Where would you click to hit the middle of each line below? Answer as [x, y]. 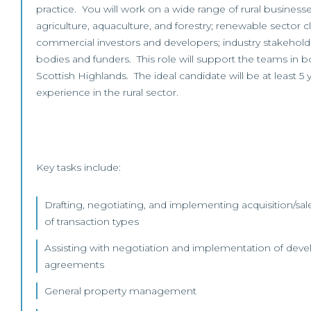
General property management [120, 291]
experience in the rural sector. [107, 92]
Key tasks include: [78, 167]
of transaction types [92, 221]
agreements [74, 264]
